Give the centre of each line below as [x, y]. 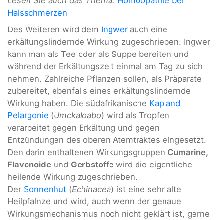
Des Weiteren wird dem [54, 29]
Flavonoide [29, 164]
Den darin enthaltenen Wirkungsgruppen [87, 152]
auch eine [149, 29]
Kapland [165, 103]
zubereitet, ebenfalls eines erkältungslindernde [99, 91]
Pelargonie [28, 115]
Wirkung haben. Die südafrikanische [78, 103]
